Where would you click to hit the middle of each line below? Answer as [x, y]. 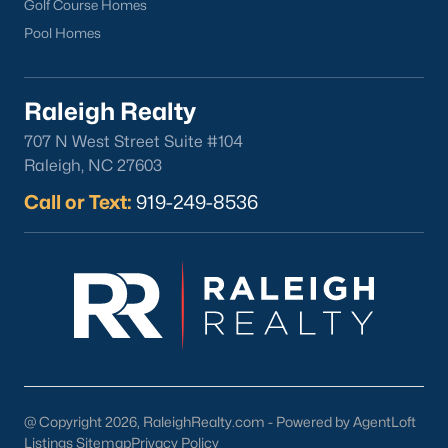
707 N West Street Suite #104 [133, 141]
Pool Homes [62, 33]
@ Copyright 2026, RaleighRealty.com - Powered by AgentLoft [220, 421]
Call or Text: [78, 202]
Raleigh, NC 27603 [93, 165]
